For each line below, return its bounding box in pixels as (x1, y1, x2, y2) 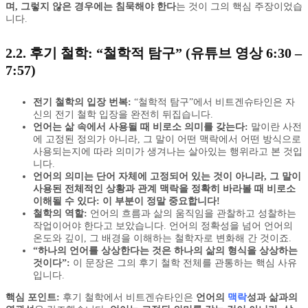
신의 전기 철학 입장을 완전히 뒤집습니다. (33, 109, 213, 120)
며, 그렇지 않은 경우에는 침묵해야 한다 (5, 1, 176, 12)
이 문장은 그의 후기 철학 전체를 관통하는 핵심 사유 (70, 258, 297, 269)
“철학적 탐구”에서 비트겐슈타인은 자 (131, 97, 295, 108)
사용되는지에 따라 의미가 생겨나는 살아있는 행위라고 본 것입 (33, 146, 302, 157)
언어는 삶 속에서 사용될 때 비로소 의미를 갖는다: (33, 122, 248, 133)
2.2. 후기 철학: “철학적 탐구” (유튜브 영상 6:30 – (5, 45, 302, 60)
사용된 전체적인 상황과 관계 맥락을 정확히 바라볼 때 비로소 (33, 184, 296, 195)
